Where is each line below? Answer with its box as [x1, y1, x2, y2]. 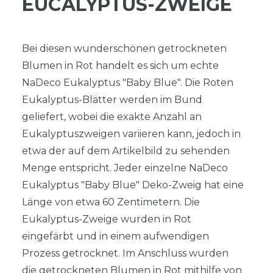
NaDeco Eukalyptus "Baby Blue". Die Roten [22, 76, 233, 88]
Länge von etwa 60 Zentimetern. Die [22, 196, 200, 208]
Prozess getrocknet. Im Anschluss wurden [22, 247, 229, 259]
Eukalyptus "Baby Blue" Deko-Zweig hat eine [22, 179, 244, 191]
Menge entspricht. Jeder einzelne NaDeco [22, 161, 228, 174]
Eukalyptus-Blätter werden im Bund [22, 93, 202, 105]
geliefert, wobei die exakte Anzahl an [22, 110, 202, 122]
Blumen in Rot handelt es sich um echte [22, 59, 219, 71]
